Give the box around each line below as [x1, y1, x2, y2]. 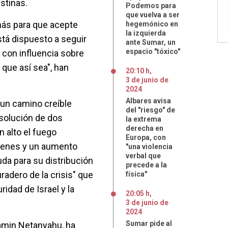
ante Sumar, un [126, 38, 176, 46]
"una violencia [126, 142, 173, 151]
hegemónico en [126, 20, 178, 28]
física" [126, 170, 147, 178]
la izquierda [126, 29, 166, 37]
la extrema [126, 115, 161, 123]
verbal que [126, 152, 161, 160]
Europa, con [126, 133, 166, 141]
